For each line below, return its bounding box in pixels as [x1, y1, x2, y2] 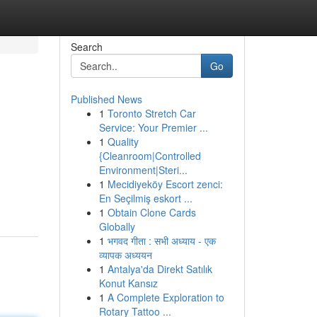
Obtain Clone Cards [107, 205, 196, 219]
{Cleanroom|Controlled [98, 149, 201, 163]
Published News [70, 92, 142, 106]
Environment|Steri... [98, 163, 188, 177]
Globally [98, 219, 135, 234]
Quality [107, 134, 139, 149]
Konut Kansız [98, 276, 158, 290]
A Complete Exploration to [107, 290, 224, 304]
